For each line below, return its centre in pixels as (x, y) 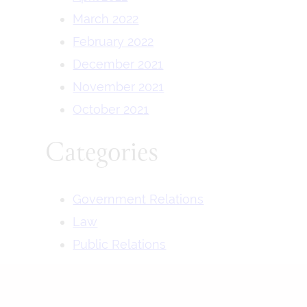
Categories (102, 153)
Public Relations (120, 244)
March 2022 (106, 19)
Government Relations (138, 199)
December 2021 (118, 64)
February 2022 (113, 41)
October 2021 (111, 109)
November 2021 (119, 87)
